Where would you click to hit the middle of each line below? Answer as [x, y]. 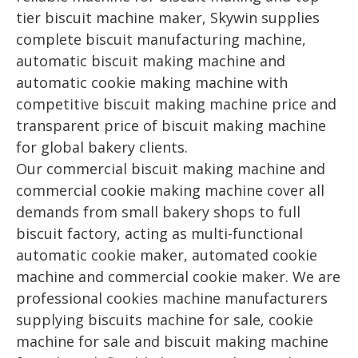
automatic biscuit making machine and [151, 61]
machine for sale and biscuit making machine [172, 341]
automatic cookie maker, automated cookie [167, 255]
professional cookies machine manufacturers [172, 298]
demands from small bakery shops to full [158, 212]
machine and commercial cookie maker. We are [178, 276]
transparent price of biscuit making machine [171, 125]
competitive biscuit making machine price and [176, 104]
